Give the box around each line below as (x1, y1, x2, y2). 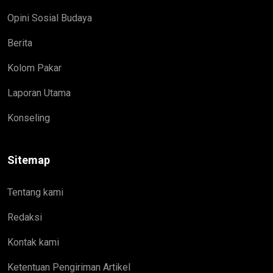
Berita (7, 37, 32, 49)
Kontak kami (7, 236, 59, 248)
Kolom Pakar (7, 62, 62, 74)
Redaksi (7, 211, 42, 223)
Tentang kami (7, 186, 63, 198)
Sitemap (7, 153, 50, 166)
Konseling (7, 112, 50, 124)
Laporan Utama (7, 87, 71, 99)
